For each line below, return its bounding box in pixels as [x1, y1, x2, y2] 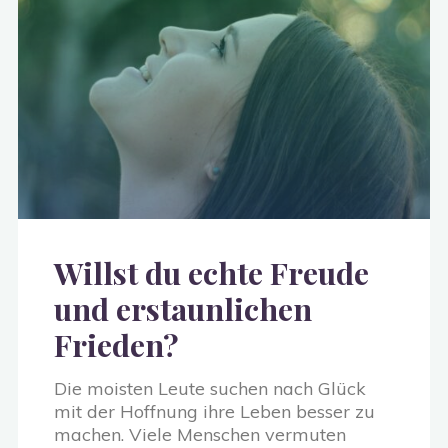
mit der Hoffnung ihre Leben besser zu [54, 400, 375, 424]
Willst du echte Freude [54, 252, 369, 294]
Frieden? [54, 324, 179, 366]
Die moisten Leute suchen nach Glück [54, 377, 366, 401]
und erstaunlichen [54, 288, 312, 330]
